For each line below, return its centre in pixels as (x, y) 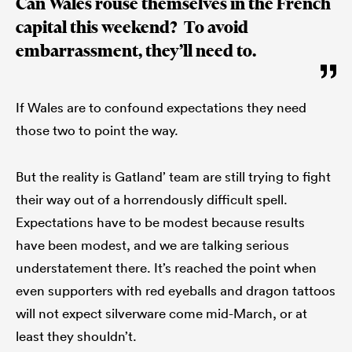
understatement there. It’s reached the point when (166, 267)
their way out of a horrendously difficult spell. (152, 199)
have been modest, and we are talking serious (152, 244)
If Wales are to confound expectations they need (161, 107)
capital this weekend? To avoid (132, 27)
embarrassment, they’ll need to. (136, 50)
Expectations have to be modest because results (160, 222)
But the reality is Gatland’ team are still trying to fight (173, 176)
